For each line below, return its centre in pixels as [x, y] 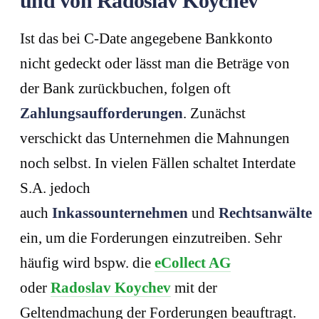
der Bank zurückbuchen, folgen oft [125, 89]
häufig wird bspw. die [87, 263]
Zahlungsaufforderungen [101, 114]
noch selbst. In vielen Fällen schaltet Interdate [158, 163]
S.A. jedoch [55, 188]
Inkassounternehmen [120, 213]
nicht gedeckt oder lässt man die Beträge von [155, 64]
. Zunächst [214, 114]
